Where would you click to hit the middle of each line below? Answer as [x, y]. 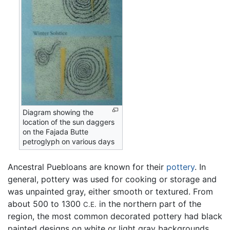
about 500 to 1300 [45, 204]
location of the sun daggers [69, 122]
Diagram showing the [58, 112]
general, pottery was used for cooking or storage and [112, 179]
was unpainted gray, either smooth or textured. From [110, 192]
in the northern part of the [149, 204]
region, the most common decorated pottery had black [115, 216]
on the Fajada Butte [56, 132]
